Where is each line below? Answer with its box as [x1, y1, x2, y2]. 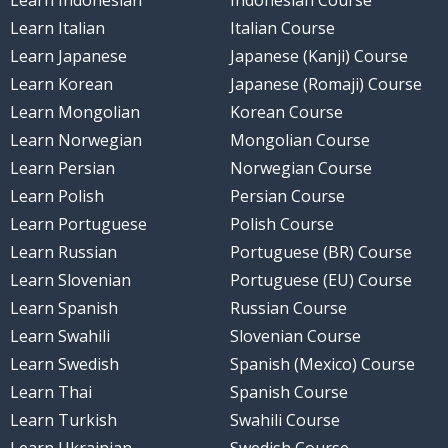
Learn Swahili [9, 325, 110, 348]
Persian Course [230, 185, 345, 208]
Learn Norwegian [9, 129, 142, 152]
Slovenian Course [230, 325, 361, 348]
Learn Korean [9, 73, 113, 96]
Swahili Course [230, 409, 340, 432]
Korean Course [230, 101, 343, 124]
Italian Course [230, 17, 335, 40]
